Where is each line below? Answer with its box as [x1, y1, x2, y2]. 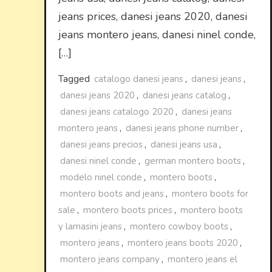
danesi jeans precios [60, 138, 143, 151]
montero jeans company [60, 253, 160, 265]
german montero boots [144, 155, 242, 167]
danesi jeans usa [151, 138, 218, 151]
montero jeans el [168, 253, 238, 265]
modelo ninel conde [60, 171, 143, 183]
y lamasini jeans [58, 220, 123, 233]
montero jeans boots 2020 [127, 237, 239, 249]
